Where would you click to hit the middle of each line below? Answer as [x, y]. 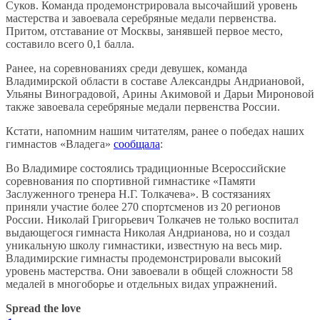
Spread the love [43, 309]
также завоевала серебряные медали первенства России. [143, 107]
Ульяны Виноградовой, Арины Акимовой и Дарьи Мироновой [160, 94]
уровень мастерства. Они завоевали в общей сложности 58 [149, 271]
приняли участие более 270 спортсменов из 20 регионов [143, 207]
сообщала [137, 144]
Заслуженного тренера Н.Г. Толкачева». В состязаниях [138, 194]
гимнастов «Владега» [60, 144]
